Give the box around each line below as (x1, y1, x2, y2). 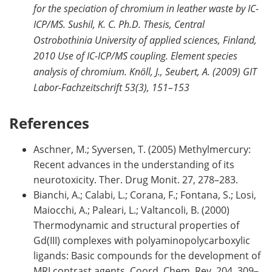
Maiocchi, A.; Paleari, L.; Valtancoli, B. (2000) (33, 203, 229, 217)
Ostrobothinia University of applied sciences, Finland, (33, 33, 257, 46)
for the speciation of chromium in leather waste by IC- (33, 1, 259, 15)
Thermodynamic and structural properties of (33, 218, 239, 232)
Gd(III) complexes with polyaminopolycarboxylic (33, 233, 250, 247)
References (9, 112, 89, 133)
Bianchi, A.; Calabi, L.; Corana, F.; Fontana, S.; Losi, (33, 188, 256, 202)
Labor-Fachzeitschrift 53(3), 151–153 (33, 80, 189, 93)
